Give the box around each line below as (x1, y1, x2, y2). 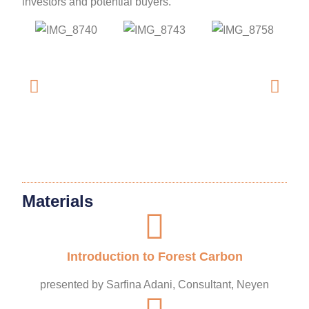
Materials (22, 192, 94, 211)
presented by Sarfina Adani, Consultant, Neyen (40, 279, 269, 291)
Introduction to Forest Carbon (66, 250, 243, 264)
